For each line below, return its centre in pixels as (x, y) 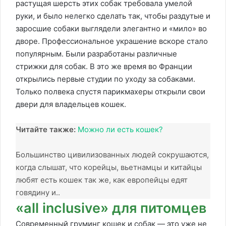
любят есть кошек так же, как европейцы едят (102, 180)
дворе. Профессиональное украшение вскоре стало (112, 41)
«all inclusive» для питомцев (111, 208)
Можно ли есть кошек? (120, 129)
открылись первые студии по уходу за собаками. (105, 79)
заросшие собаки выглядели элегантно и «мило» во (111, 29)
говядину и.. (38, 192)
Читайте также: (46, 129)
